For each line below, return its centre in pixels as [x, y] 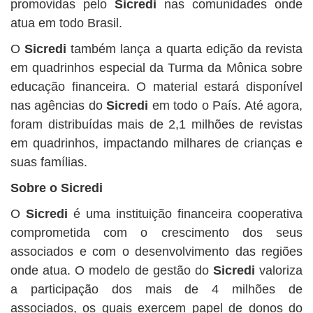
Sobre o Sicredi [57, 188]
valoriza [278, 270]
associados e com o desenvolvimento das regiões [156, 252]
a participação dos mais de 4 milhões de [156, 289]
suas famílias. [49, 162]
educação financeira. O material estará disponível [156, 87]
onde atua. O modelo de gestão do [112, 270]
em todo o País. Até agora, [227, 105]
